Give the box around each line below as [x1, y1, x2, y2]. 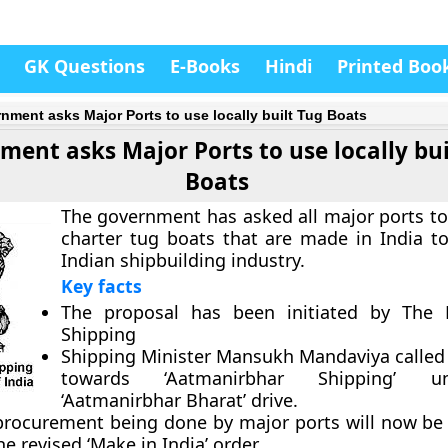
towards [60, 366, 165, 390]
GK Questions [24, 54, 145, 78]
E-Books [170, 54, 240, 78]
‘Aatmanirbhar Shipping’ [164, 366, 397, 390]
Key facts [60, 274, 142, 298]
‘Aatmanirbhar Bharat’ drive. [60, 388, 298, 412]
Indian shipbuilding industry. [60, 248, 305, 272]
